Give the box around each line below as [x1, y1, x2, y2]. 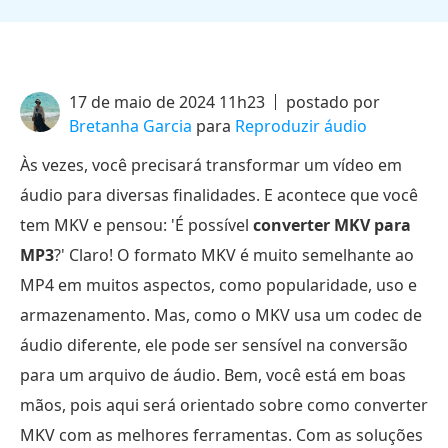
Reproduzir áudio [235, 115, 367, 137]
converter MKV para [253, 214, 411, 236]
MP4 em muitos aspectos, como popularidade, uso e [20, 274, 417, 296]
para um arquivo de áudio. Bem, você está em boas [20, 364, 406, 386]
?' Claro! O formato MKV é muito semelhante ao [54, 244, 414, 266]
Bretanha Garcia [69, 115, 192, 137]
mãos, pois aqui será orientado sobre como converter [20, 394, 428, 416]
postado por [286, 91, 380, 113]
